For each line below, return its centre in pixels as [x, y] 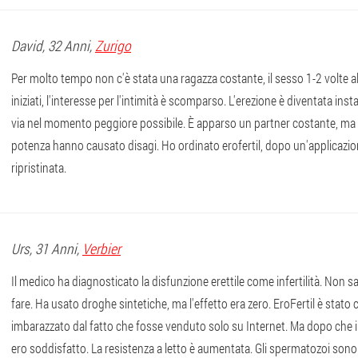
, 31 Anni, [56, 249]
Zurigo [113, 46]
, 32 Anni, [69, 46]
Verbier [101, 249]
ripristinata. [39, 167]
